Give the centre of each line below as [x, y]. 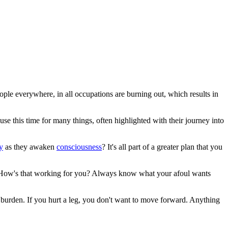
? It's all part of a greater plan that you [162, 147]
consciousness [79, 147]
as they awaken [30, 147]
